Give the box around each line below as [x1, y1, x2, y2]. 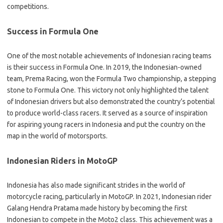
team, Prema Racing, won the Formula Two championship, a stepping [7, 75, 216, 83]
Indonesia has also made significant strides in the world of [7, 181, 185, 189]
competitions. [7, 2, 49, 10]
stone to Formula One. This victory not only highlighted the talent [7, 86, 209, 94]
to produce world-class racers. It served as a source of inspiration [7, 109, 208, 117]
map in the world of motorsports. [7, 132, 108, 140]
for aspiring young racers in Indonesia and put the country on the [7, 120, 206, 128]
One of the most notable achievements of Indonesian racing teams [7, 52, 212, 60]
